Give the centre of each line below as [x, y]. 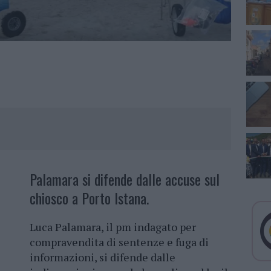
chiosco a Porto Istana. [89, 198]
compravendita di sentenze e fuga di [119, 242]
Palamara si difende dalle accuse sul [125, 179]
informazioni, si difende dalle [103, 257]
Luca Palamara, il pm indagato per [113, 227]
